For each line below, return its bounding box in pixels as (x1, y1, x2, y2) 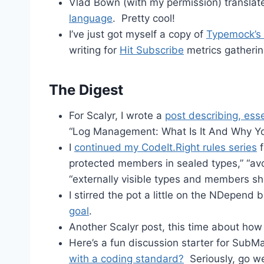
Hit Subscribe (120, 44, 184, 57)
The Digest (49, 81, 123, 99)
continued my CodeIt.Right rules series (74, 141, 257, 154)
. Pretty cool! (113, 12, 175, 25)
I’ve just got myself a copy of (69, 28, 206, 41)
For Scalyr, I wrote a (69, 110, 165, 122)
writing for (69, 44, 120, 57)
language (69, 12, 113, 25)
